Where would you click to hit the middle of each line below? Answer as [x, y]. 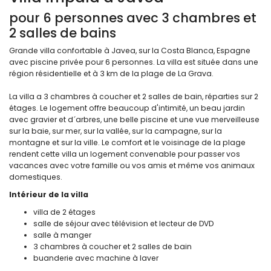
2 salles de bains [63, 33]
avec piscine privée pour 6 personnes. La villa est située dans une [134, 62]
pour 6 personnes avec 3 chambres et [133, 18]
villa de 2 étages [64, 212]
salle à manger [62, 235]
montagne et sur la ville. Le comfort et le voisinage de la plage [127, 142]
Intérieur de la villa [49, 194]
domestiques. [36, 177]
